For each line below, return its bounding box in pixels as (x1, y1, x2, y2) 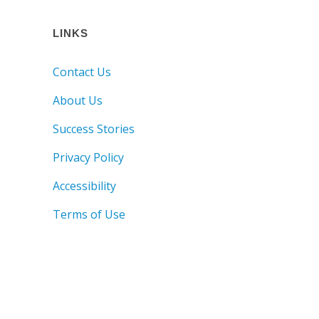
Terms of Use (53, 206, 125, 222)
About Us (53, 92, 103, 108)
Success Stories (53, 120, 135, 137)
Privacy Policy (53, 149, 124, 165)
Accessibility (53, 177, 116, 194)
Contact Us (53, 63, 111, 80)
